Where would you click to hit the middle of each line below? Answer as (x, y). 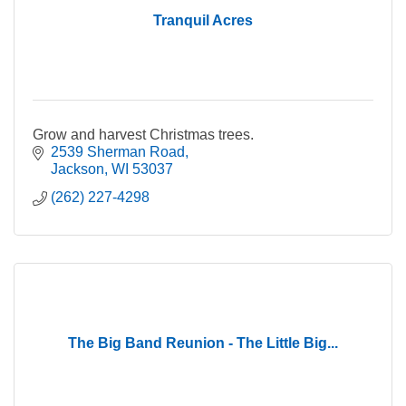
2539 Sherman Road (118, 151)
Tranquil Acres (203, 20)
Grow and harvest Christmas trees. (143, 134)
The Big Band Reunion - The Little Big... (203, 343)
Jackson (77, 169)
